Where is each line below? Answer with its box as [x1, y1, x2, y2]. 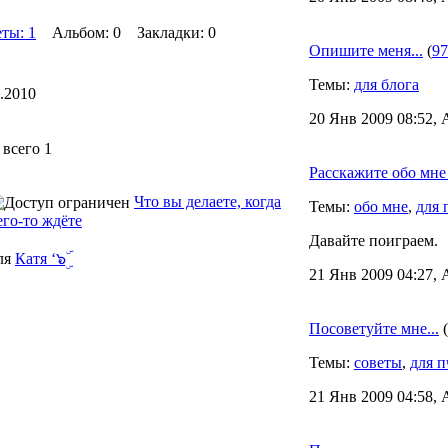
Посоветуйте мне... [309, 320, 439, 337]
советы [354, 354, 402, 371]
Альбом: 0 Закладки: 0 [36, 24, 216, 41]
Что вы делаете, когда [134, 193, 281, 210]
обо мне [354, 198, 408, 215]
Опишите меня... [309, 42, 423, 59]
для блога [354, 76, 419, 93]
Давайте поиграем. [309, 232, 438, 249]
